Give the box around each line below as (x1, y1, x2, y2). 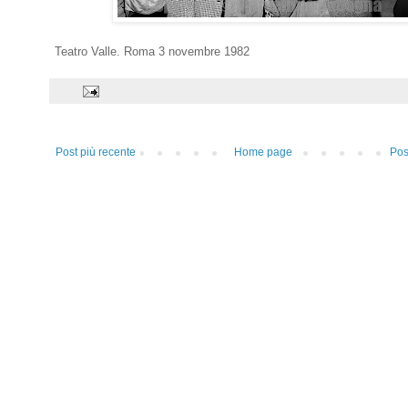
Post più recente (56, 146, 136, 159)
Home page (233, 146, 292, 159)
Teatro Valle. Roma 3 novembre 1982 (51, 45, 250, 59)
